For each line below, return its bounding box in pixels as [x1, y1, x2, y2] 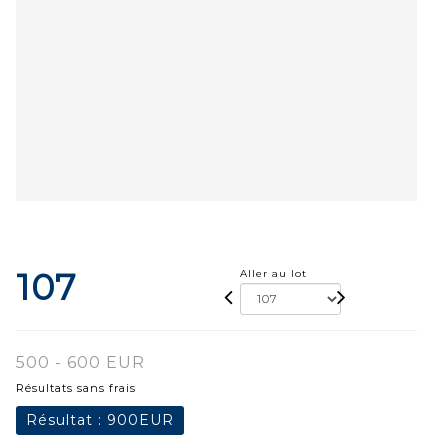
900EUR [107, 410, 174, 429]
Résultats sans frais [16, 380, 136, 395]
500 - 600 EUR [16, 352, 145, 372]
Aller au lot [240, 266, 308, 280]
